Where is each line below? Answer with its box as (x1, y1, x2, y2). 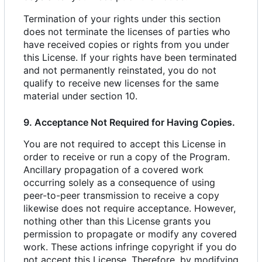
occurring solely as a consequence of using (23, 177, 215, 189)
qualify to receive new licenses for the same (23, 77, 219, 89)
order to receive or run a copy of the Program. (23, 151, 230, 163)
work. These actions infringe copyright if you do (23, 241, 237, 253)
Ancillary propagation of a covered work (23, 164, 204, 176)
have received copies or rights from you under (23, 39, 229, 51)
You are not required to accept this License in (23, 138, 226, 150)
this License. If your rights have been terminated (23, 51, 237, 64)
